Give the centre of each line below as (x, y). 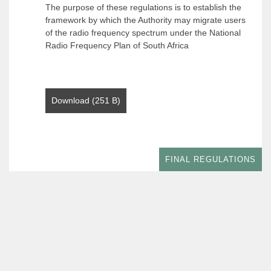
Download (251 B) (86, 100)
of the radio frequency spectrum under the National (143, 33)
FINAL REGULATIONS (211, 159)
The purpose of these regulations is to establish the (143, 7)
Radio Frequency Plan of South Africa (117, 45)
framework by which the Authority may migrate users (145, 20)
